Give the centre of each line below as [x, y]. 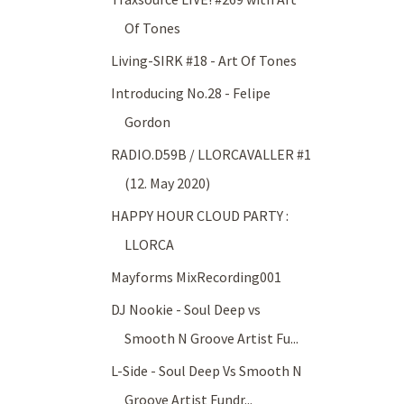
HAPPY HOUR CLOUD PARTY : [200, 216]
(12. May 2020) [168, 184]
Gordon [148, 122]
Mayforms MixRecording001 [197, 277]
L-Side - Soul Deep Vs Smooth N [207, 371]
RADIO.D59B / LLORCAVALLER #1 [211, 155]
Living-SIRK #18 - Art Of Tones [204, 61]
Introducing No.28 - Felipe [191, 93]
